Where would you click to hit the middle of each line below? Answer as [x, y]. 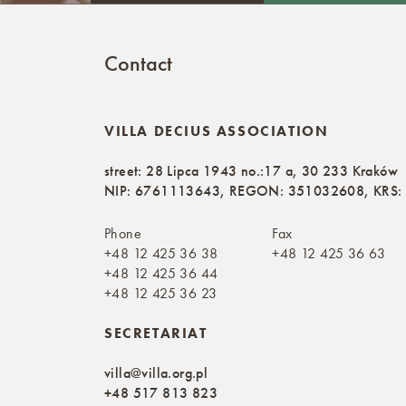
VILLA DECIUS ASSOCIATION [217, 130]
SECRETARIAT [156, 333]
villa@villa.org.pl [156, 372]
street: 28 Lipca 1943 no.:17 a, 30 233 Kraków [251, 170]
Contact [138, 63]
